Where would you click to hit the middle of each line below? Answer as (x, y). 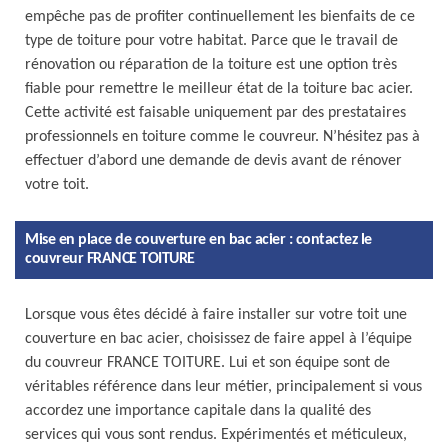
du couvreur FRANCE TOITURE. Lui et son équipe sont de (207, 363)
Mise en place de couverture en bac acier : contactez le (198, 240)
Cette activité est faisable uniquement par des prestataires (215, 113)
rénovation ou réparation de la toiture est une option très (211, 65)
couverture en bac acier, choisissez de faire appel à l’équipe (218, 339)
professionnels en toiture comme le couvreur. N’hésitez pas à (222, 137)
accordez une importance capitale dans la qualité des (198, 411)
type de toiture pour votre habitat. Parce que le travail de (211, 41)
